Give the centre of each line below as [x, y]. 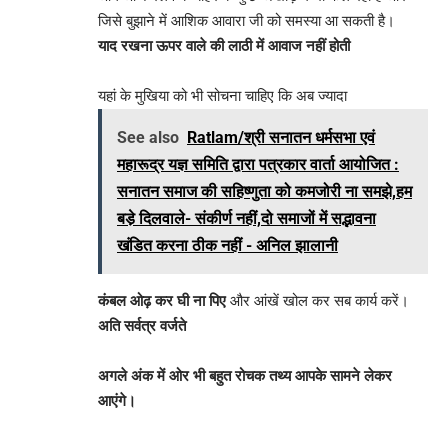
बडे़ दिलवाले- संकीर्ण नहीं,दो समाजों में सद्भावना [246, 218]
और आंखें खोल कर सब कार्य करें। [317, 300]
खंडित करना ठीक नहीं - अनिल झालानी [227, 245]
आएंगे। [117, 400]
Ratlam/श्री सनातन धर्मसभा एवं [281, 137]
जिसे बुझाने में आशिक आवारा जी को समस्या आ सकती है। [246, 20]
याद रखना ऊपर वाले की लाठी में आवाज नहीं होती [224, 45]
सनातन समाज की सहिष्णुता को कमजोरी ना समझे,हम [264, 191]
